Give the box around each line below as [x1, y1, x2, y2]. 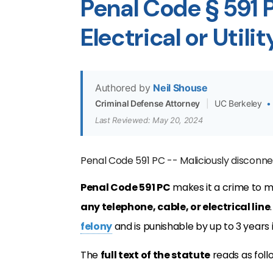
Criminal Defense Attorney [95, 98, 200, 108]
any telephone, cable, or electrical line [80, 200, 271, 214]
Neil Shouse [153, 82, 208, 94]
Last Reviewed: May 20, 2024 [95, 115, 203, 125]
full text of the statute [100, 248, 211, 262]
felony [80, 219, 113, 233]
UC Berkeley [214, 98, 264, 108]
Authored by [95, 82, 151, 94]
